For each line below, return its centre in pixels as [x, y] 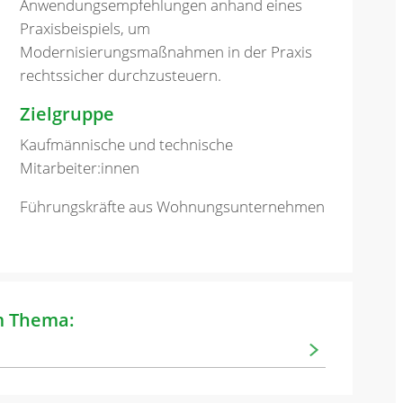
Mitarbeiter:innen [80, 168]
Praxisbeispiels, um [85, 28]
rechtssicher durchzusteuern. [121, 75]
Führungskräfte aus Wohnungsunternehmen [173, 207]
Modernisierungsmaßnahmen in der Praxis [166, 51]
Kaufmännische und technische [127, 145]
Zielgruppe [67, 113]
